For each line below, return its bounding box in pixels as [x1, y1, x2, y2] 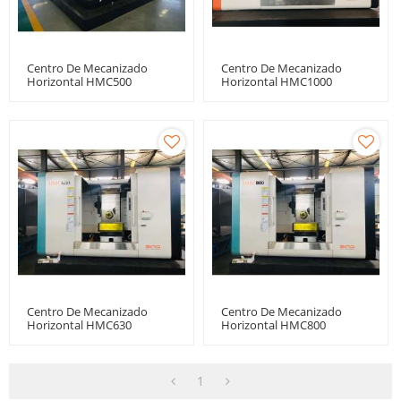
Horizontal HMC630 [27, 317, 132, 333]
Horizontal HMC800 [221, 317, 326, 333]
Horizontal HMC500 [27, 73, 132, 90]
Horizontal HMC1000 [221, 73, 332, 90]
